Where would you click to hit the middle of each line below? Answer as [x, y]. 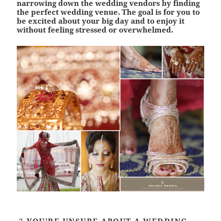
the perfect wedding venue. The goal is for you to [109, 12]
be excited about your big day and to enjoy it [101, 20]
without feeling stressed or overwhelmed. [95, 29]
